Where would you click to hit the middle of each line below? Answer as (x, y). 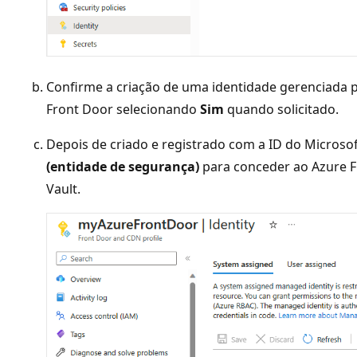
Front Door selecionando (123, 110)
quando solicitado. (281, 110)
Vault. (63, 189)
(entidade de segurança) (123, 167)
